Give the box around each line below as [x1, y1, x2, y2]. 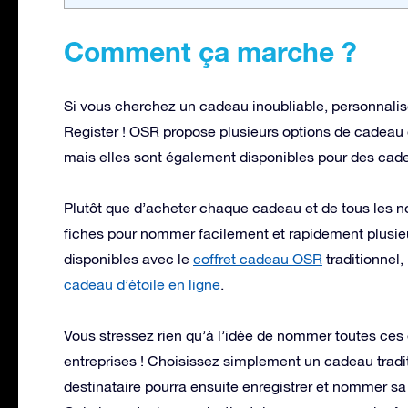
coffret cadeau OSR [193, 250, 322, 267]
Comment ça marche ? [64, 35, 357, 68]
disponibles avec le [64, 250, 193, 267]
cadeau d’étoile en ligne [64, 275, 220, 292]
